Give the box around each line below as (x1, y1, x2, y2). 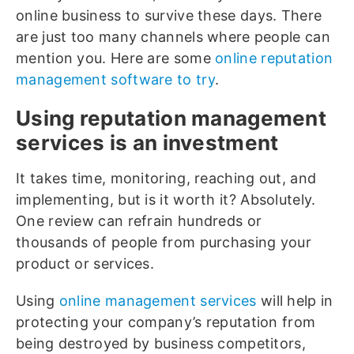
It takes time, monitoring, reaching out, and (16, 170, 317, 186)
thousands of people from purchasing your (16, 234, 311, 250)
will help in (256, 292, 333, 309)
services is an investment (16, 130, 279, 155)
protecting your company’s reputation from (16, 314, 316, 330)
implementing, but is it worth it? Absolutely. (16, 191, 316, 208)
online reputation (215, 50, 333, 66)
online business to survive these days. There (16, 7, 322, 24)
